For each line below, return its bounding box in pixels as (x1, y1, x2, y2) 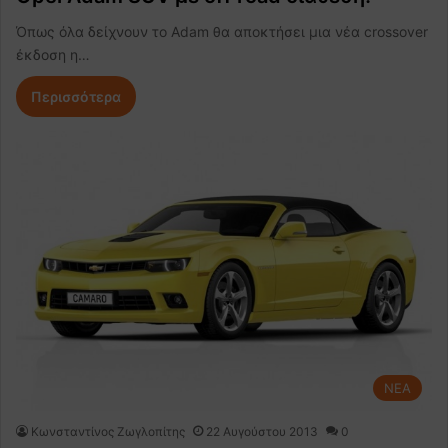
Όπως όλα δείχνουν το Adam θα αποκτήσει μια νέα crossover (16, 23, 428, 41)
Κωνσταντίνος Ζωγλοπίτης (31, 424, 185, 440)
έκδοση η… (16, 46, 90, 64)
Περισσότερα (31, 88, 121, 106)
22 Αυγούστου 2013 (206, 424, 318, 440)
